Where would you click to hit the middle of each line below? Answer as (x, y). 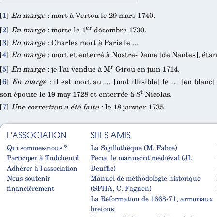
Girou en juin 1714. (147, 69)
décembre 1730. (119, 29)
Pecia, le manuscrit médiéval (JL (142, 157)
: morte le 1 (65, 29)
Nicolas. (157, 94)
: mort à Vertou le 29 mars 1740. (100, 15)
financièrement (31, 188)
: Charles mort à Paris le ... (92, 42)
